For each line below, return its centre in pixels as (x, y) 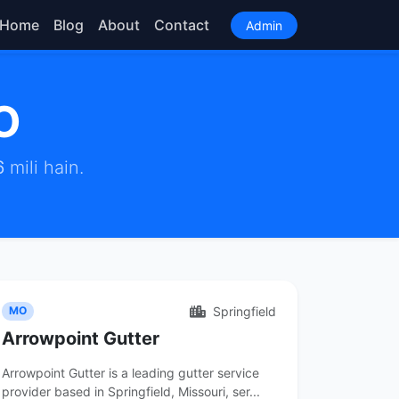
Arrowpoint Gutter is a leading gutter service (130, 373)
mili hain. (44, 167)
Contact (182, 25)
